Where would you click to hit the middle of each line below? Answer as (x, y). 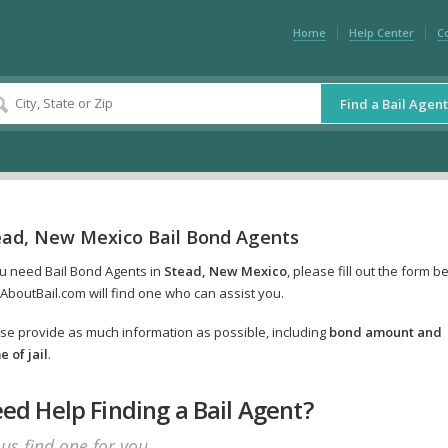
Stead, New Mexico (225, 271)
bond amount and (385, 332)
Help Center (381, 32)
